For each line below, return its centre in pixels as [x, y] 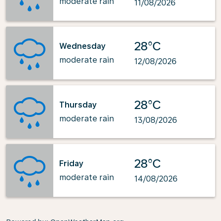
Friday [71, 163]
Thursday [78, 105]
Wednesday [82, 46]
